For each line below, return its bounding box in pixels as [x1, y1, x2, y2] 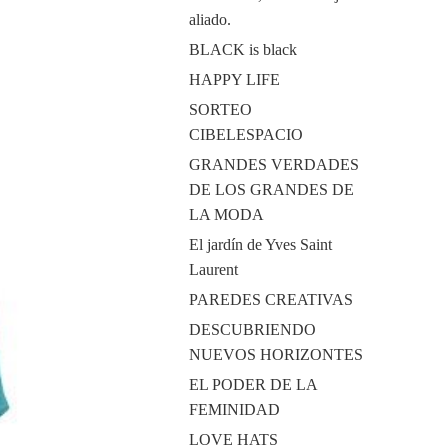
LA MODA [188, 206, 264, 223]
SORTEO [188, 101, 252, 118]
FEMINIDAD [188, 401, 280, 418]
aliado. [188, 11, 231, 28]
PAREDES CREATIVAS [188, 291, 353, 308]
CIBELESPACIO [188, 126, 303, 143]
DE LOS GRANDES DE [188, 181, 354, 198]
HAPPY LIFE [188, 71, 280, 88]
